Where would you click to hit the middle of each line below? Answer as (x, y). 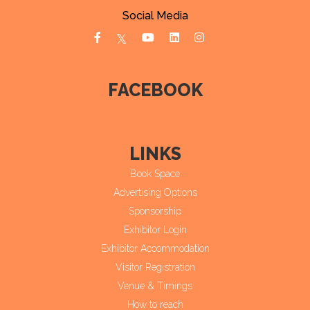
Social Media (155, 15)
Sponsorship (155, 211)
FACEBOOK (155, 90)
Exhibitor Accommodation (155, 248)
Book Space (155, 173)
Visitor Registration (155, 267)
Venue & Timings (155, 285)
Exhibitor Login (155, 229)
